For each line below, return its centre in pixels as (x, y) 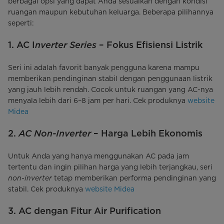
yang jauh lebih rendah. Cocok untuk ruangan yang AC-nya (110, 89)
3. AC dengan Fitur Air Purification (84, 210)
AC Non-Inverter (55, 133)
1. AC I (21, 44)
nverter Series (66, 44)
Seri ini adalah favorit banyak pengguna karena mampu (104, 67)
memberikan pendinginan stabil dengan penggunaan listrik (110, 78)
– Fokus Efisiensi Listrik (149, 44)
